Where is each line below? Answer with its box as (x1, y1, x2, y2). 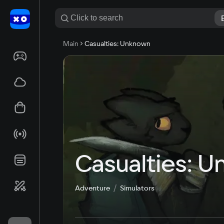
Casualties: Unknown (84, 39, 150, 48)
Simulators (120, 183, 154, 192)
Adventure (75, 183, 110, 192)
